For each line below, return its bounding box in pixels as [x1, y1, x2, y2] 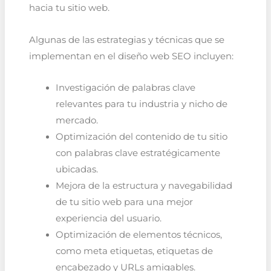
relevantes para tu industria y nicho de [55, 99, 227, 110]
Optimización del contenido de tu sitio [55, 131, 227, 143]
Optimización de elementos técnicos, [55, 229, 222, 241]
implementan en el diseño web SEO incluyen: [28, 50, 233, 62]
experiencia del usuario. [55, 213, 162, 224]
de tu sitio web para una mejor [55, 197, 193, 208]
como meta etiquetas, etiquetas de [55, 246, 213, 257]
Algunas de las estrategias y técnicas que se [28, 34, 224, 45]
